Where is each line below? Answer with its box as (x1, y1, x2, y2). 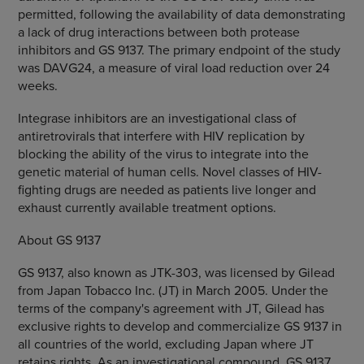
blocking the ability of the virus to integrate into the (17, 145, 309, 162)
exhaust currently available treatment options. (17, 198, 276, 216)
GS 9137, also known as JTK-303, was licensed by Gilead (17, 263, 335, 281)
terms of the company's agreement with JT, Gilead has (17, 299, 324, 317)
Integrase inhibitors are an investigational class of (17, 109, 297, 127)
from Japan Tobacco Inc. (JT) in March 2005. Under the (17, 281, 328, 299)
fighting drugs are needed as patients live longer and (17, 180, 316, 198)
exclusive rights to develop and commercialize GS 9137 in (17, 317, 342, 335)
